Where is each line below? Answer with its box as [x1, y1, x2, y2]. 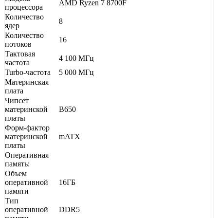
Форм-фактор [5, 123, 50, 132]
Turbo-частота [5, 68, 51, 76]
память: [5, 159, 30, 168]
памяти [5, 186, 29, 195]
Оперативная [5, 150, 49, 159]
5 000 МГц [59, 68, 94, 76]
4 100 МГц [59, 54, 94, 62]
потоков [5, 39, 32, 48]
